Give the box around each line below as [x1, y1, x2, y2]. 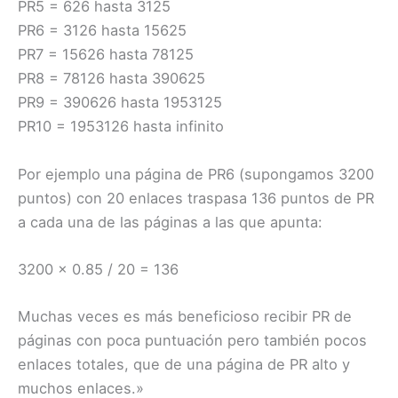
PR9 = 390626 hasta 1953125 [18, 93, 222, 112]
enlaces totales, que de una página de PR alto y [18, 355, 350, 374]
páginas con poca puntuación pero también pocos [18, 331, 367, 350]
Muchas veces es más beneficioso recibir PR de [18, 307, 352, 326]
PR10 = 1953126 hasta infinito [18, 117, 224, 136]
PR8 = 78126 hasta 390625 [18, 69, 205, 88]
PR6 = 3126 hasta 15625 [18, 21, 187, 40]
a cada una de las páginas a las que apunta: [18, 212, 322, 231]
